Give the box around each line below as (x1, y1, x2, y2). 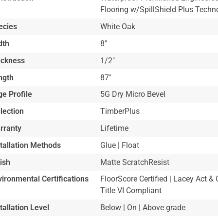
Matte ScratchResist (100, 157, 169, 167)
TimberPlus (100, 107, 140, 116)
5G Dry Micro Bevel (100, 90, 165, 99)
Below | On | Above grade (100, 203, 185, 213)
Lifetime (100, 123, 128, 133)
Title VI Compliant (100, 186, 162, 196)
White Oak (100, 22, 135, 32)
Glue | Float (100, 140, 139, 150)
